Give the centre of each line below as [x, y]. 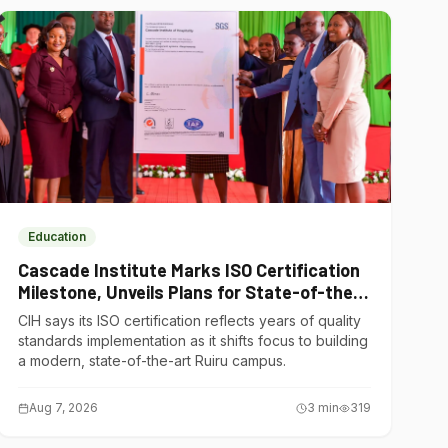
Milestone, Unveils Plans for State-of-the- [190, 292]
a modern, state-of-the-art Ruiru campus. [152, 360]
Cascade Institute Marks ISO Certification [189, 270]
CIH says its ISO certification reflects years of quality [190, 320]
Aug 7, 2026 [64, 407]
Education [57, 236]
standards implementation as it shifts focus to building [193, 340]
